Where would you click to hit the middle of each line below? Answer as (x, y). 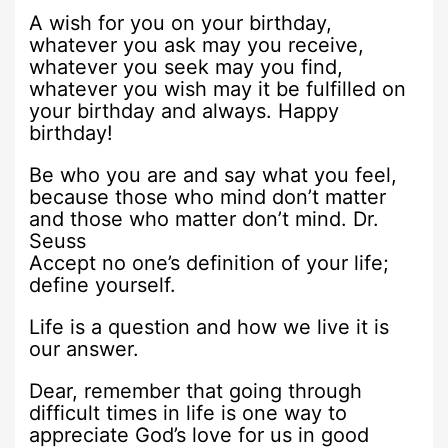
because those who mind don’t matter (208, 196)
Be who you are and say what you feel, (213, 174)
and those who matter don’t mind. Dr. (204, 218)
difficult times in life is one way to (188, 412)
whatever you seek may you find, (186, 66)
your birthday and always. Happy (184, 110)
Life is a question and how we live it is (209, 326)
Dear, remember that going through (196, 390)
